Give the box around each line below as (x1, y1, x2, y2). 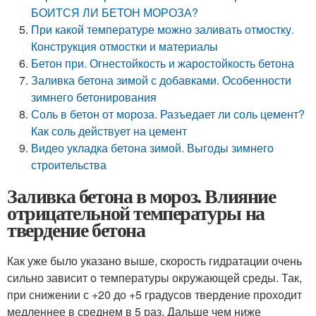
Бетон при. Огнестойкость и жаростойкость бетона (31, 55, 295, 71)
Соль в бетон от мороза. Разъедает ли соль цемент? (31, 106, 305, 122)
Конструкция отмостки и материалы (31, 38, 219, 54)
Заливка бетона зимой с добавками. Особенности (31, 72, 292, 88)
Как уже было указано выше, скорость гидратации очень (7, 253, 302, 269)
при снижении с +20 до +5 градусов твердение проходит (7, 286, 302, 303)
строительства (31, 157, 107, 173)
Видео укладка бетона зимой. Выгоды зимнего (31, 140, 274, 156)
